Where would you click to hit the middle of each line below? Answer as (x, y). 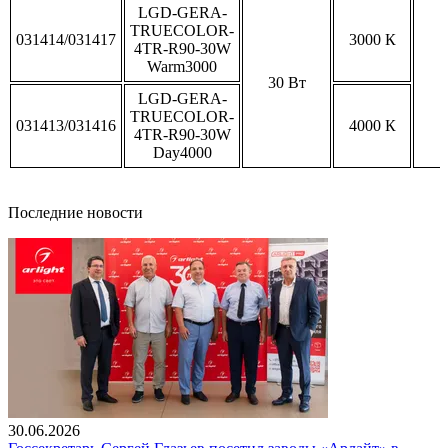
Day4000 (182, 152)
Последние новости (75, 212)
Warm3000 (182, 66)
